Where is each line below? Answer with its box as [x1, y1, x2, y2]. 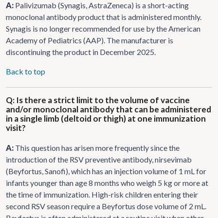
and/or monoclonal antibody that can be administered [6, 104, 211, 114]
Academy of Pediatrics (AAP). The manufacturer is [6, 35, 173, 45]
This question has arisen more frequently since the [15, 143, 180, 152]
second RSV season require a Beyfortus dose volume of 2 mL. [6, 201, 206, 211]
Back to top [6, 66, 45, 76]
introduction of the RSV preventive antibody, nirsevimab [6, 154, 192, 164]
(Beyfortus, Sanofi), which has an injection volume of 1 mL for [6, 166, 206, 176]
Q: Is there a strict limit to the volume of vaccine [6, 94, 190, 105]
